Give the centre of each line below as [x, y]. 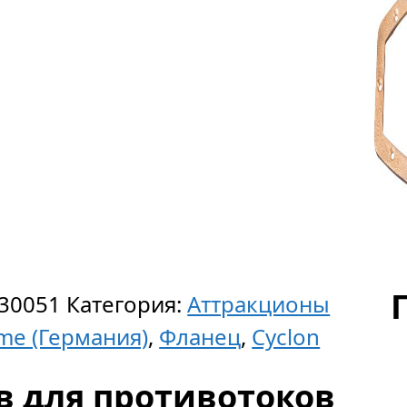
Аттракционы [259, 304]
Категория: [127, 304]
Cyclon [286, 337]
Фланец [200, 337]
